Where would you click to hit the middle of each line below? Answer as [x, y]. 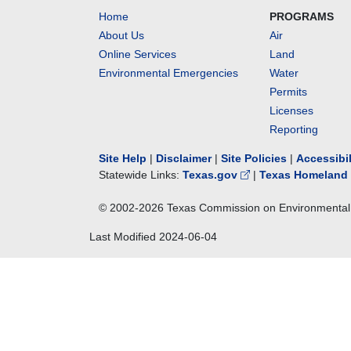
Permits [289, 92]
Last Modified [124, 237]
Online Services [138, 54]
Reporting [294, 129]
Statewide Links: [141, 175]
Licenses [292, 110]
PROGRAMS [302, 16]
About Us [121, 35]
